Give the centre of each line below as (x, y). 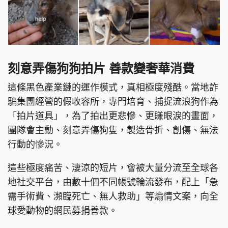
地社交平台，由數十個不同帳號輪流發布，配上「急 (113, 182)
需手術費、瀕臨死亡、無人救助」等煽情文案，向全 (113, 196)
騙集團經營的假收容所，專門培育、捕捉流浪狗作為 (113, 102)
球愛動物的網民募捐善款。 (63, 210)
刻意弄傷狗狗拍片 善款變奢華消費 (101, 68)
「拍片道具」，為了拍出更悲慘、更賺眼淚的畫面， (113, 116)
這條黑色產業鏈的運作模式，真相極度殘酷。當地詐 (113, 87)
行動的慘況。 (35, 144)
